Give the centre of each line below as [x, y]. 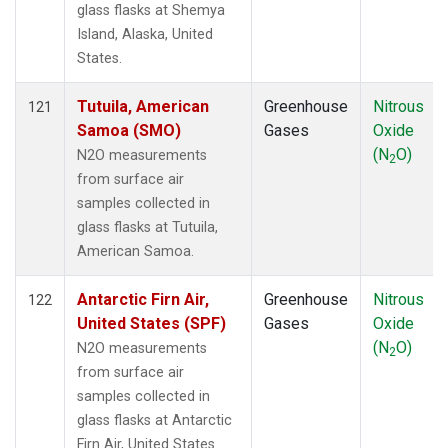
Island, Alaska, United [145, 34]
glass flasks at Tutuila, [147, 227]
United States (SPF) [151, 323]
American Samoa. [135, 251]
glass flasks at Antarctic [154, 420]
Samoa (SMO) [129, 130]
